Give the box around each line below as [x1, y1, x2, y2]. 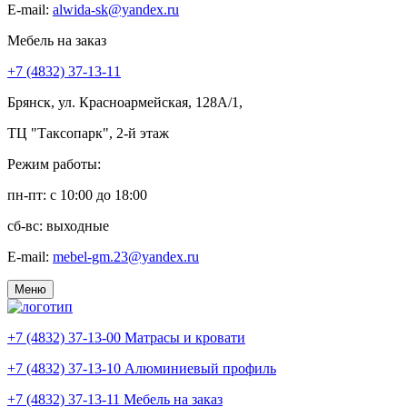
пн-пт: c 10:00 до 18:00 [7, 187, 147, 203]
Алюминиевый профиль [124, 361, 276, 376]
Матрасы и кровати [124, 330, 245, 345]
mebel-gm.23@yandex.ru [53, 249, 199, 264]
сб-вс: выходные [7, 218, 109, 233]
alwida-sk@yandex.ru [53, 2, 179, 17]
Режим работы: [7, 156, 101, 172]
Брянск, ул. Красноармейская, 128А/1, [7, 94, 243, 110]
